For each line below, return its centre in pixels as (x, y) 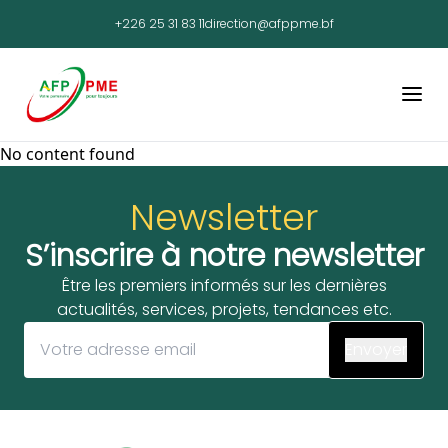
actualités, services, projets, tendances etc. (224, 309)
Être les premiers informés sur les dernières (224, 285)
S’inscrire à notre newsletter (224, 255)
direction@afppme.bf (269, 23)
